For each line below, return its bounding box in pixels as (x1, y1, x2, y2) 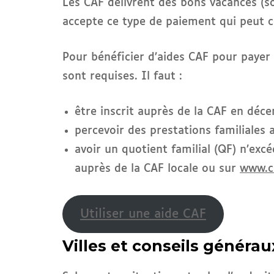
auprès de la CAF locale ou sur (75, 163, 240, 175)
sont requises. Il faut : (62, 71, 182, 83)
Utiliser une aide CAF (80, 207, 206, 221)
